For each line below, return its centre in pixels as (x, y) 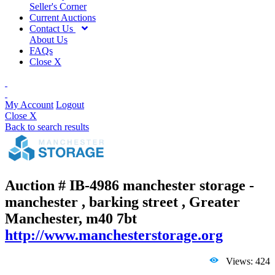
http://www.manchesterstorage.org (114, 235)
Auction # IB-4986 (64, 186)
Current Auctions (63, 17)
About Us (48, 39)
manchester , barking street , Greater (122, 202)
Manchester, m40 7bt (71, 219)
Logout (70, 104)
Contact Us (52, 28)
